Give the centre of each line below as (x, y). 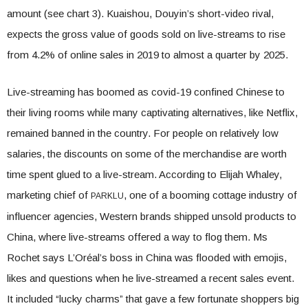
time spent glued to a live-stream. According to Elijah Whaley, (144, 174)
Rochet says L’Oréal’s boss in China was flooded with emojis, (147, 257)
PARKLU (107, 196)
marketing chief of (49, 195)
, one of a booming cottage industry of (210, 195)
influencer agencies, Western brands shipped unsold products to (152, 216)
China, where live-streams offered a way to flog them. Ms (137, 237)
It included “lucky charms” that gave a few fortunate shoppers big (153, 299)
